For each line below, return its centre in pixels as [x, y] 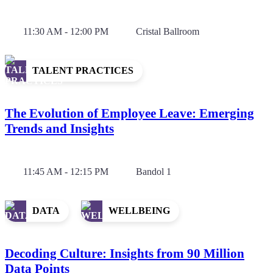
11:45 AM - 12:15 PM [66, 171]
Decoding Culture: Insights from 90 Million [125, 253]
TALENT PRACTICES [83, 71]
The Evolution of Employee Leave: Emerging [129, 113]
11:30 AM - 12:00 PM [66, 31]
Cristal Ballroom [168, 31]
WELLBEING [139, 211]
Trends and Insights [59, 128]
